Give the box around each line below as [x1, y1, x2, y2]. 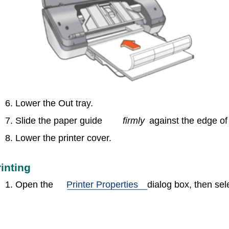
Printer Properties [66, 179, 138, 190]
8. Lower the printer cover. [5, 133, 111, 143]
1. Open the [5, 179, 53, 190]
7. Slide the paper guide [5, 116, 102, 126]
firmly [123, 116, 145, 126]
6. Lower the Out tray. [5, 98, 93, 108]
